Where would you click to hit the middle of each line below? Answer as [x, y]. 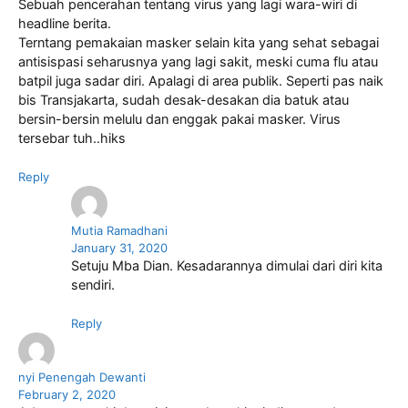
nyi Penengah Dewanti [82, 377]
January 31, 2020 [119, 248]
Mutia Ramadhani [119, 231]
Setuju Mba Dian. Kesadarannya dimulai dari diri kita [226, 266]
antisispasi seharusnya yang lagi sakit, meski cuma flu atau [198, 62]
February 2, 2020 [67, 394]
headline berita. [65, 24]
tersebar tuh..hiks [72, 139]
